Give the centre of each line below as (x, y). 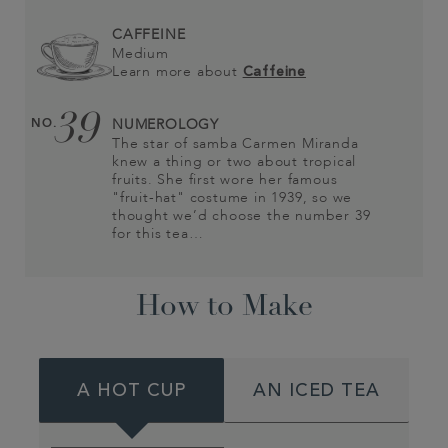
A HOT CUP (131, 391)
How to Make (224, 307)
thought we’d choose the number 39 (241, 215)
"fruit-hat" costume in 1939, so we (232, 197)
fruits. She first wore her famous (225, 179)
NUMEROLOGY (165, 124)
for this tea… (158, 233)
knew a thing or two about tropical (234, 161)
